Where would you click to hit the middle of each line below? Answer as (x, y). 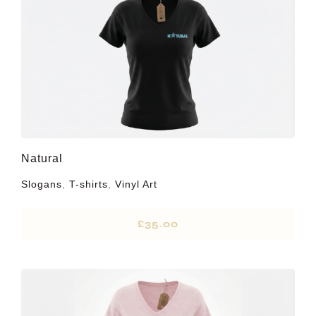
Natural (42, 159)
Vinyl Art (136, 184)
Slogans (41, 184)
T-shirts (88, 184)
